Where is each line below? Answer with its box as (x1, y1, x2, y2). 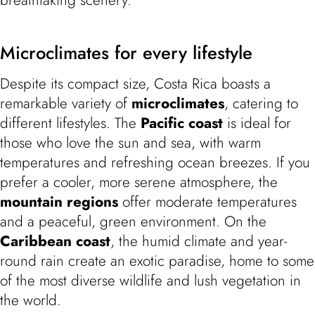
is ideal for (223, 112, 291, 134)
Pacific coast (141, 112, 223, 134)
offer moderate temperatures (118, 191, 297, 212)
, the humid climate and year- (110, 230, 287, 252)
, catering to (224, 92, 298, 114)
